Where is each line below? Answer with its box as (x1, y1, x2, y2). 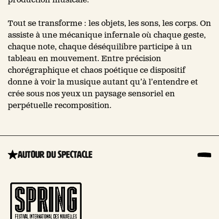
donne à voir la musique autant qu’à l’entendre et (8, 77, 198, 88)
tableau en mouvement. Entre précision (8, 53, 161, 64)
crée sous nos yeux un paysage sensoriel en (8, 88, 175, 99)
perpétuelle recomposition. (8, 100, 111, 111)
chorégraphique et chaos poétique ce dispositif (8, 65, 185, 76)
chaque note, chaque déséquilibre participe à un (8, 42, 192, 52)
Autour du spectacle (18, 149, 92, 160)
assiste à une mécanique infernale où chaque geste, (8, 30, 206, 41)
